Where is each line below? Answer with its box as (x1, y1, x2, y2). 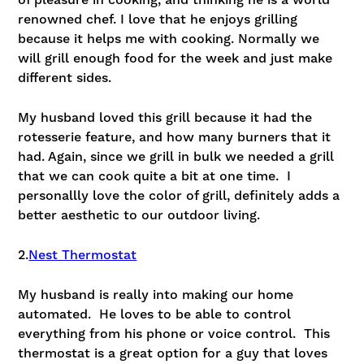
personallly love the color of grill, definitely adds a (18, 188, 340, 205)
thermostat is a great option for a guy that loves (18, 345, 328, 362)
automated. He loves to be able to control (18, 306, 292, 323)
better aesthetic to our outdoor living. (18, 207, 265, 224)
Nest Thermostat (28, 247, 137, 264)
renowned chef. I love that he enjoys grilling (18, 11, 298, 28)
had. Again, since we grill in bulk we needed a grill (18, 149, 335, 166)
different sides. (18, 70, 116, 87)
